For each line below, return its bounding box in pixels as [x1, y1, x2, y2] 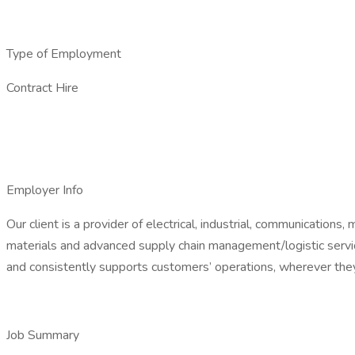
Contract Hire [6, 79, 78, 97]
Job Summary [6, 326, 86, 344]
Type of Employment [6, 45, 121, 63]
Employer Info [6, 181, 90, 199]
